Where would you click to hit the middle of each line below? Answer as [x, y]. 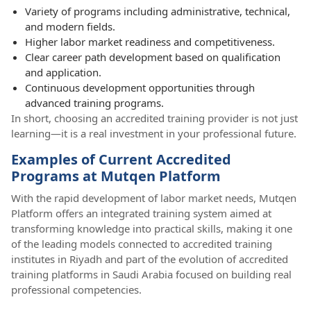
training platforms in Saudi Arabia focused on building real [151, 275]
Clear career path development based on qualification [153, 57]
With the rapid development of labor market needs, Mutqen [154, 198]
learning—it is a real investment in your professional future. [154, 134]
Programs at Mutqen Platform [116, 176]
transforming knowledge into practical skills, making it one [152, 229]
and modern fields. [70, 27]
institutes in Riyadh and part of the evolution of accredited [150, 259]
